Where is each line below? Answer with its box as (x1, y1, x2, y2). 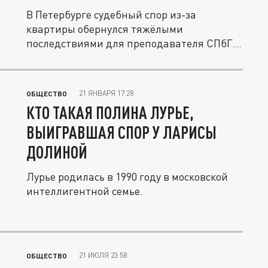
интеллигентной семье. (26, 184, 143, 197)
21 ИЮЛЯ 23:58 (79, 251, 127, 260)
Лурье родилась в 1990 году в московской (26, 170, 228, 183)
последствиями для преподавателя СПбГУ (26, 36, 239, 50)
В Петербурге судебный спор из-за (26, 8, 196, 21)
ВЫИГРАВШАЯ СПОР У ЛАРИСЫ (26, 122, 217, 142)
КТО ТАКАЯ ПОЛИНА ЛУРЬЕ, (26, 102, 194, 123)
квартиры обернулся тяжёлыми (26, 22, 183, 35)
